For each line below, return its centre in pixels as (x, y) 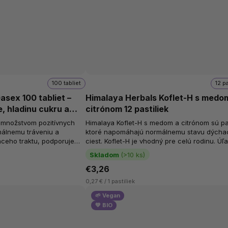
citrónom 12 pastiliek (127, 109)
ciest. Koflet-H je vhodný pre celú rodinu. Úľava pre (152, 141)
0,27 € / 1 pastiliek (110, 181)
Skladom (105, 154)
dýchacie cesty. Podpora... (127, 150)
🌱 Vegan (108, 196)
